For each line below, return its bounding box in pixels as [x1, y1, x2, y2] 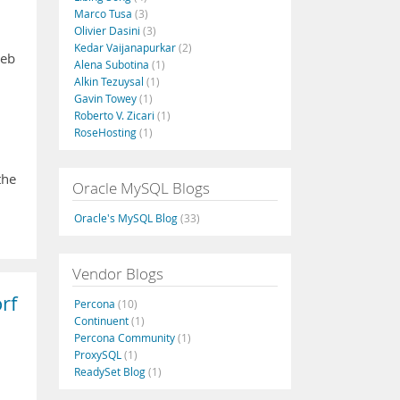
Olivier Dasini [74, 23, 143, 37]
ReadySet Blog [74, 364, 148, 379]
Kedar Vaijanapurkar [74, 40, 179, 54]
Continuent [74, 313, 131, 328]
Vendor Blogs [72, 263, 163, 284]
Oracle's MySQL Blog [74, 211, 180, 225]
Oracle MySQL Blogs [72, 178, 210, 198]
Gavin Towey [74, 91, 139, 105]
